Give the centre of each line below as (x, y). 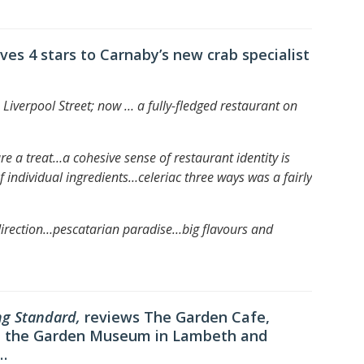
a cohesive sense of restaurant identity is (176, 157)
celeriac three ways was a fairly (225, 177)
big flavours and (227, 229)
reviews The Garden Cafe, (177, 316)
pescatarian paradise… (117, 229)
